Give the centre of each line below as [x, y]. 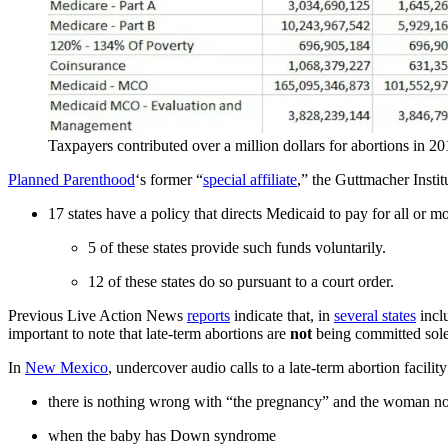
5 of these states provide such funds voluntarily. [237, 247]
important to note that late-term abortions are [149, 333]
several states [375, 315]
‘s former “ [169, 179]
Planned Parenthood [71, 179]
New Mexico [66, 367]
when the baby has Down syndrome [162, 435]
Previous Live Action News [97, 315]
